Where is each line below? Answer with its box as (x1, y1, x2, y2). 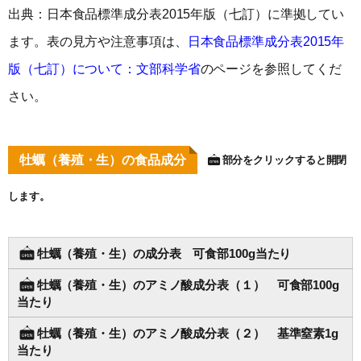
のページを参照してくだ (200, 61, 342, 76)
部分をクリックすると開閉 (222, 154, 347, 167)
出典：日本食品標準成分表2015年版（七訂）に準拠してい (8, 6, 345, 21)
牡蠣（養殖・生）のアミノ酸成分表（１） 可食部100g (36, 278, 339, 293)
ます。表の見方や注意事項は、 (8, 34, 188, 48)
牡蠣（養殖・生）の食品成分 (19, 152, 186, 167)
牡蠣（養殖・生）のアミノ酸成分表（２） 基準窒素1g (36, 326, 339, 341)
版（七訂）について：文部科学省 (8, 61, 201, 76)
